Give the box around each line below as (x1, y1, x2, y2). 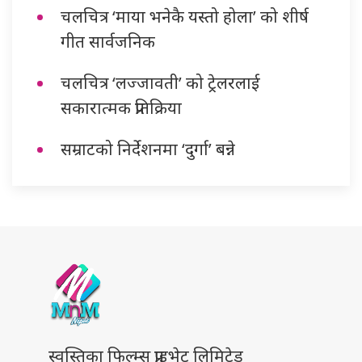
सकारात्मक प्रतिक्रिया (61, 95, 182, 119)
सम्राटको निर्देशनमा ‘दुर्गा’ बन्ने (61, 137, 235, 160)
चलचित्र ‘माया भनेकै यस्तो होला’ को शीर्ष (61, 4, 309, 27)
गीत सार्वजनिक (61, 29, 155, 53)
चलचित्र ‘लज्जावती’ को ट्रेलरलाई (61, 70, 260, 94)
